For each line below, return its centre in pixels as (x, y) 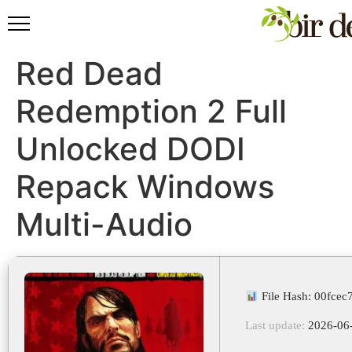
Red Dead (89, 73)
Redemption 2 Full (151, 111)
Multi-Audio (104, 224)
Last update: (275, 325)
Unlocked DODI (130, 149)
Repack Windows (145, 187)
